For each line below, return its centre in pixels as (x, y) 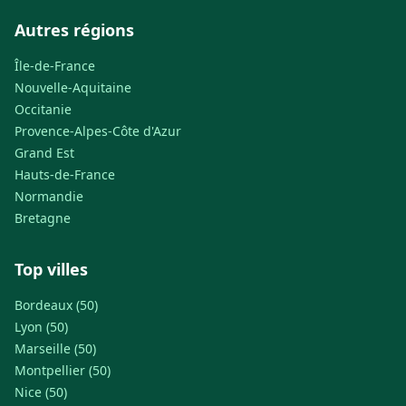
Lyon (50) (41, 327)
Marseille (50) (55, 349)
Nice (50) (41, 392)
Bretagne (43, 218)
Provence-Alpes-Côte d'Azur (98, 131)
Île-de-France (55, 66)
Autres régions (74, 30)
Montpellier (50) (63, 371)
